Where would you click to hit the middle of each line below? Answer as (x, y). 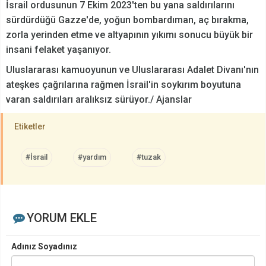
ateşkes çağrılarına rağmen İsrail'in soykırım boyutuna (123, 85)
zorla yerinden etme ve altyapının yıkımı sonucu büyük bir (129, 35)
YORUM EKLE (61, 218)
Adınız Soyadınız (44, 247)
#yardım (92, 157)
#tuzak (149, 157)
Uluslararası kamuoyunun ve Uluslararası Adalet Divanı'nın (132, 70)
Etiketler (30, 127)
